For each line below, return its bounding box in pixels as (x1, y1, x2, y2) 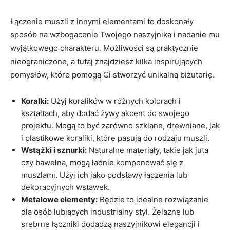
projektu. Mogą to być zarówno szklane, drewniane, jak (21, 120, 220, 130)
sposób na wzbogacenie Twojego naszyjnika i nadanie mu (10, 29, 220, 40)
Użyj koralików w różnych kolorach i (49, 95, 181, 106)
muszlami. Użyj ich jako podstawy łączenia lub (21, 169, 187, 180)
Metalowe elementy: (21, 194, 98, 204)
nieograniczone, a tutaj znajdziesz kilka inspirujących (10, 56, 202, 66)
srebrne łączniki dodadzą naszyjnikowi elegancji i (21, 219, 200, 229)
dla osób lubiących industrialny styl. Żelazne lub (21, 206, 194, 217)
